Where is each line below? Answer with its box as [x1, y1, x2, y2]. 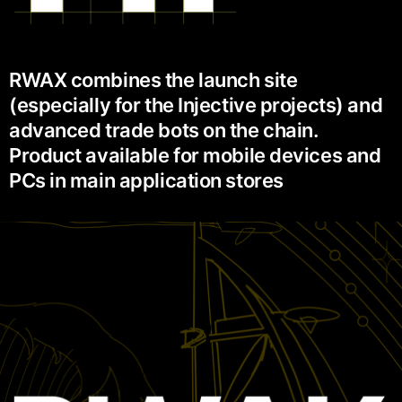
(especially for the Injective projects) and [9, 92, 383, 117]
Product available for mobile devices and [9, 143, 381, 167]
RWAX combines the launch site [9, 67, 298, 92]
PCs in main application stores [9, 168, 284, 192]
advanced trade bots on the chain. [9, 118, 319, 142]
